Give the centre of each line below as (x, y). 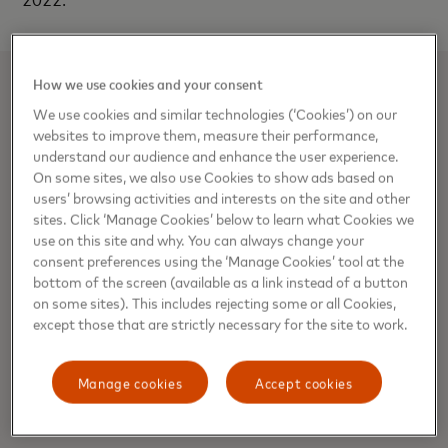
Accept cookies (304, 383)
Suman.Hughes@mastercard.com (136, 291)
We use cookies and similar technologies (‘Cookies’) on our (215, 114)
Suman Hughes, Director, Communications (167, 253)
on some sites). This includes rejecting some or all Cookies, (215, 303)
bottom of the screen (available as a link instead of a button (221, 282)
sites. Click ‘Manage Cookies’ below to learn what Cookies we (224, 219)
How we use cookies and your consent (148, 84)
